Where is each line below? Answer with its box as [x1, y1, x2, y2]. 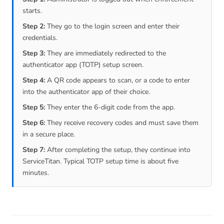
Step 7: [22, 145, 45, 155]
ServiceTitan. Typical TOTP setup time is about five [22, 156, 178, 166]
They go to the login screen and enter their [45, 21, 179, 31]
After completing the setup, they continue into [45, 145, 190, 155]
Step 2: [22, 21, 45, 31]
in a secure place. [22, 129, 75, 139]
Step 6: [22, 118, 45, 128]
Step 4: [22, 75, 45, 85]
